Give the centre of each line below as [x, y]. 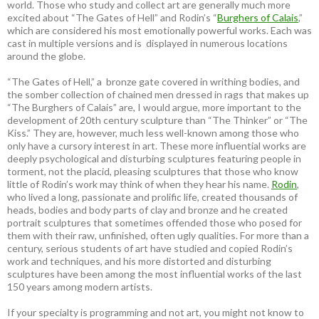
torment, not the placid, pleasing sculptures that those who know [153, 171]
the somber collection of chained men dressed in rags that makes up [158, 94]
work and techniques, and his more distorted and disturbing [140, 261]
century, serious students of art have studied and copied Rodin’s [150, 248]
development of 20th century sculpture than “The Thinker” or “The [157, 120]
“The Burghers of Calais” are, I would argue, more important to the [154, 107]
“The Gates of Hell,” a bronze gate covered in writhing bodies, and [153, 81]
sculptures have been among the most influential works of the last [155, 273]
